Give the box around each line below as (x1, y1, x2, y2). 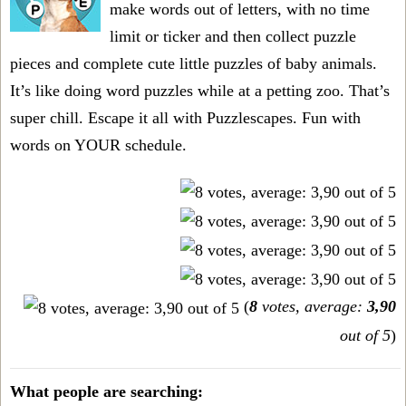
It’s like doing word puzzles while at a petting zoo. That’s (10, 81, 390, 100)
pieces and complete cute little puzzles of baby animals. (10, 53, 377, 72)
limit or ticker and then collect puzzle (110, 26, 356, 45)
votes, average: (257, 297, 367, 316)
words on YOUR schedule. (10, 135, 187, 154)
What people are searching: (10, 382, 203, 401)
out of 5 (340, 325, 391, 344)
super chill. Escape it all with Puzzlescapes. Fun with (10, 108, 361, 127)
